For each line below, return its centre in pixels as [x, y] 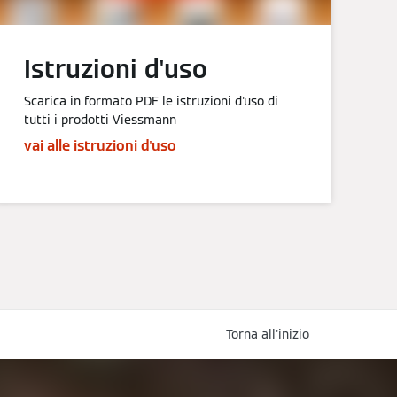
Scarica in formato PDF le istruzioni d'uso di [151, 101]
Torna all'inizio [268, 334]
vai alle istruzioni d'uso [100, 146]
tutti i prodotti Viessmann [100, 120]
